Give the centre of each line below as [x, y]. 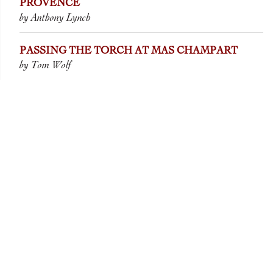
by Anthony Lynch [55, 18]
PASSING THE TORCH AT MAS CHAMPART [129, 51]
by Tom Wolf [45, 66]
